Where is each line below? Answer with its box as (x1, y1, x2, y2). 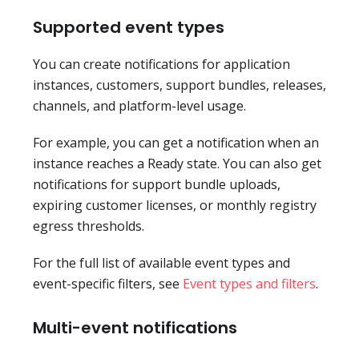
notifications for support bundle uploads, (33, 175, 280, 194)
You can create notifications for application (33, 55, 290, 74)
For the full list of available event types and (33, 254, 290, 272)
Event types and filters (183, 275, 316, 293)
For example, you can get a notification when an (33, 134, 319, 152)
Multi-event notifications (33, 317, 237, 340)
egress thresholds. (33, 217, 144, 236)
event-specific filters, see (33, 275, 183, 293)
